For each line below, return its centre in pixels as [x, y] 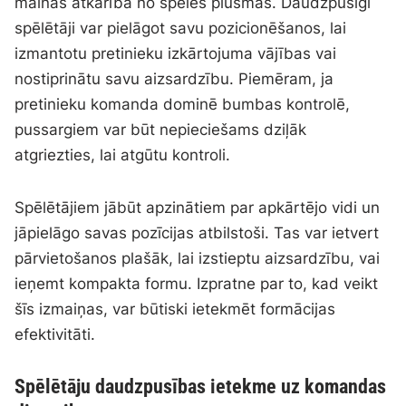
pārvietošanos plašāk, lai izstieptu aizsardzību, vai [198, 259]
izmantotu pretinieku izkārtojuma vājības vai [176, 54]
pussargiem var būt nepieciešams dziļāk [161, 130]
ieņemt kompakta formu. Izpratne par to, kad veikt [197, 284]
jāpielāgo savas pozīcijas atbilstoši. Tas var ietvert [197, 233]
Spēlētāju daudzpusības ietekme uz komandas [201, 387]
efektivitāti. [55, 335]
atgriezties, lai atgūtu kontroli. [123, 155]
